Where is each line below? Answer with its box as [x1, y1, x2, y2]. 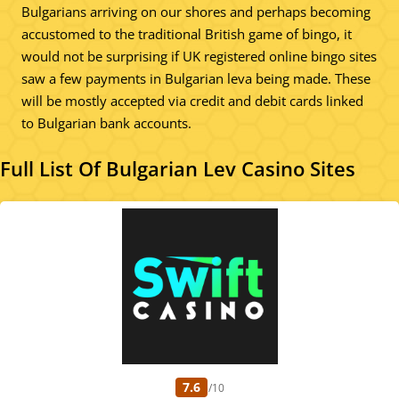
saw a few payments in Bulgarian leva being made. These [21, 69, 370, 87]
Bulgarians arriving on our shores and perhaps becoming [21, 2, 370, 20]
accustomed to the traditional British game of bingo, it [21, 24, 352, 43]
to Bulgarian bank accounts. [21, 113, 191, 132]
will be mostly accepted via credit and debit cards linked [21, 91, 363, 110]
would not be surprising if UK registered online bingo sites [21, 46, 377, 65]
